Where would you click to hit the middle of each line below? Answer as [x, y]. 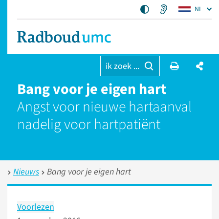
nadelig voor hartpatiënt [89, 124]
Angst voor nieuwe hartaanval [104, 107]
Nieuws [26, 172]
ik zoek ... [122, 66]
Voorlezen [36, 207]
